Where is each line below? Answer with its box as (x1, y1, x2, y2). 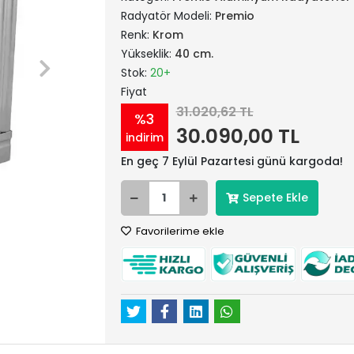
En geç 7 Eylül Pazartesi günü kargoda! (120, 153, 343, 169)
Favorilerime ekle (133, 224, 224, 239)
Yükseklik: (120, 46, 175, 62)
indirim (125, 129, 164, 145)
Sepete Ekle (242, 190, 308, 205)
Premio (214, 8, 254, 24)
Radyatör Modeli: (120, 8, 215, 24)
